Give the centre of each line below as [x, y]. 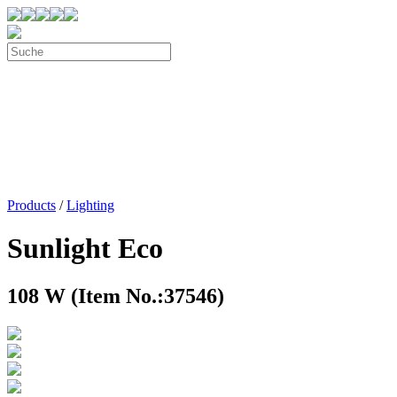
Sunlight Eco [85, 249]
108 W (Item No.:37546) [116, 296]
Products [31, 205]
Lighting [90, 205]
